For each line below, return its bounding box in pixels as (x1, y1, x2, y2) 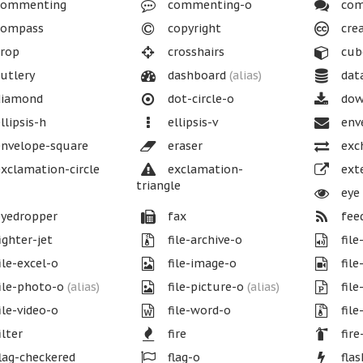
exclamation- (164, 162, 243, 177)
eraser (164, 139, 203, 153)
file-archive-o (164, 233, 242, 247)
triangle (135, 178, 181, 193)
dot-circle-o (164, 92, 234, 106)
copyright (164, 21, 221, 36)
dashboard (164, 68, 229, 83)
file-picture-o (164, 280, 247, 294)
